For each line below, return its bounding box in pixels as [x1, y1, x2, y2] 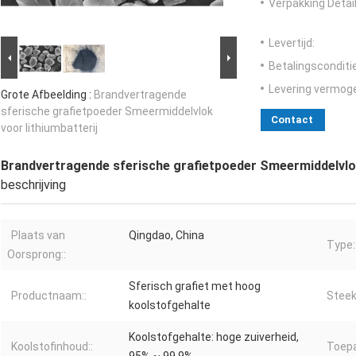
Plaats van [11, 229, 65, 242]
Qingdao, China [129, 229, 204, 242]
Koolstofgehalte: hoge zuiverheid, [129, 331, 299, 344]
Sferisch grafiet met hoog [129, 280, 261, 293]
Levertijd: [269, 37, 315, 50]
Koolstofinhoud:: [11, 340, 93, 354]
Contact [271, 114, 313, 126]
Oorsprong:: [7, 248, 66, 261]
